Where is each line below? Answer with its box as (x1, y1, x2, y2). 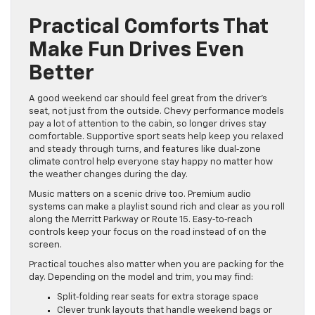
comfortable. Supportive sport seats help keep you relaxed (29, 131, 283, 141)
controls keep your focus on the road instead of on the (29, 227, 266, 237)
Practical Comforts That (29, 16, 269, 38)
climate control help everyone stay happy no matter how (29, 157, 273, 167)
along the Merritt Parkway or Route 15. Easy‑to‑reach (29, 214, 252, 224)
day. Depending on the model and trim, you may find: (29, 272, 253, 282)
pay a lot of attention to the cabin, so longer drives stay (29, 119, 266, 129)
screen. (29, 240, 62, 250)
